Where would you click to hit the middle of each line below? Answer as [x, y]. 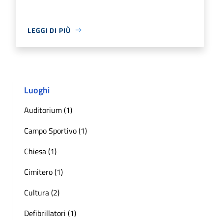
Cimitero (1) [43, 172]
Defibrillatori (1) [50, 213]
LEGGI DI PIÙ [49, 30]
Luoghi [37, 90]
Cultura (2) [42, 192]
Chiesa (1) [40, 151]
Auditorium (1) [48, 110]
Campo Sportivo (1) [55, 130]
